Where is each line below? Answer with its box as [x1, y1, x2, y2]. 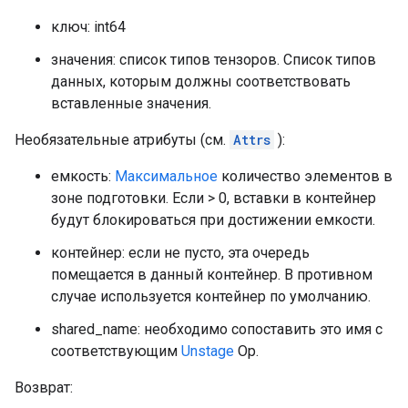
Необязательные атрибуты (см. [15, 131, 229, 148]
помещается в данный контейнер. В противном [51, 266, 372, 283]
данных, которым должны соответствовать [51, 73, 351, 90]
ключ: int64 [51, 18, 126, 36]
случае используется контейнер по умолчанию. [51, 288, 371, 305]
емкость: [51, 168, 115, 185]
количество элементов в [218, 168, 393, 185]
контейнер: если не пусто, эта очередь [51, 244, 310, 261]
